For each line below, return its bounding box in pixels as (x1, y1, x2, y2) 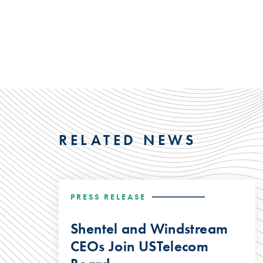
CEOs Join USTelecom (70, 236, 209, 256)
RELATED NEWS (59, 130, 196, 150)
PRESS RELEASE (70, 191, 146, 202)
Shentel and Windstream (70, 218, 228, 238)
